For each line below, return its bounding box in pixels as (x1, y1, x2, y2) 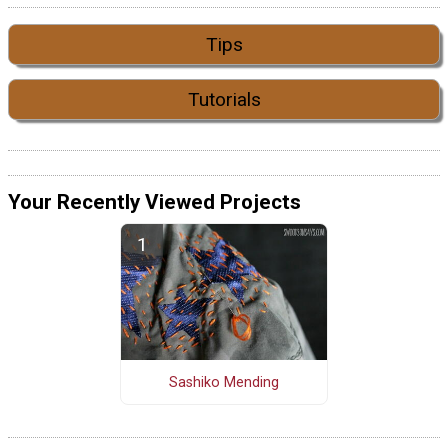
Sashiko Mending (168, 373, 279, 391)
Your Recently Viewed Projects (8, 190, 301, 215)
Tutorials (187, 87, 261, 111)
